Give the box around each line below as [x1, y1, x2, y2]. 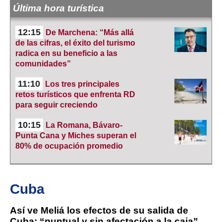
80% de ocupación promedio [15, 141, 123, 150]
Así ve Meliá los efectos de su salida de [10, 205, 188, 216]
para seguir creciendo [15, 100, 98, 109]
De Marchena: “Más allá [46, 28, 134, 37]
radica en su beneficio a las [15, 49, 117, 57]
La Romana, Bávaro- [46, 120, 122, 129]
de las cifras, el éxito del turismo [15, 38, 135, 47]
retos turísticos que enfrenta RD [15, 90, 135, 99]
